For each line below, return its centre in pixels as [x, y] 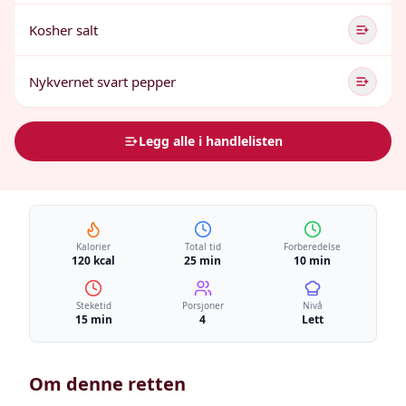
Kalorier [94, 246]
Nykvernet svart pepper [102, 82]
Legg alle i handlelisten [210, 141]
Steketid [93, 305]
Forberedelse [313, 246]
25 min [203, 261]
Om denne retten [107, 384]
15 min [93, 319]
